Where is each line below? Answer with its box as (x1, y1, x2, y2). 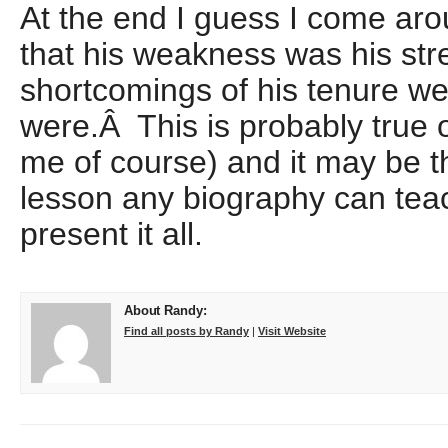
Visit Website (258, 325, 326, 337)
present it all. (20, 216, 203, 252)
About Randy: (124, 303, 207, 318)
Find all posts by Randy (124, 325, 249, 337)
